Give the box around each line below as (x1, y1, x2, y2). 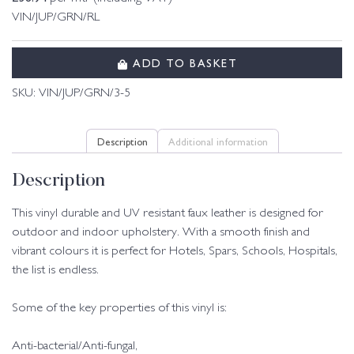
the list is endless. (12, 264, 99, 277)
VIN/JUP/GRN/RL (12, 12, 109, 24)
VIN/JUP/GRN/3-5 (39, 87, 130, 100)
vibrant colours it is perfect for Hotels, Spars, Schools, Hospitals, (12, 245, 337, 258)
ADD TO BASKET (128, 55, 237, 71)
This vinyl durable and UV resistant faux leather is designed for (12, 207, 323, 220)
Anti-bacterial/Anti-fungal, (12, 340, 137, 352)
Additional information (168, 133, 269, 148)
